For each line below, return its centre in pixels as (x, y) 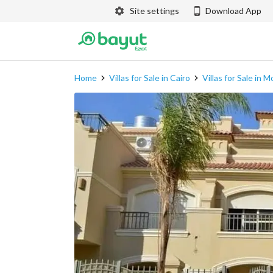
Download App (233, 11)
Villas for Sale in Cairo (150, 78)
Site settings (154, 11)
